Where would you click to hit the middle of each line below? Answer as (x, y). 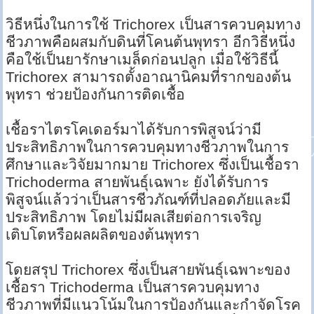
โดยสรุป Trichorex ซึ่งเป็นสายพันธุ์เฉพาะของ (148, 270)
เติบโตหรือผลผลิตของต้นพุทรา (103, 235)
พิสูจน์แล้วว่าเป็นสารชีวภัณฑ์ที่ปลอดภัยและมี (149, 200)
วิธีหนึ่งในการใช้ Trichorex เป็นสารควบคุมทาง (153, 25)
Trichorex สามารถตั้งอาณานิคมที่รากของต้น (149, 77)
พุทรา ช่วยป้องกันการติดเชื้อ (96, 95)
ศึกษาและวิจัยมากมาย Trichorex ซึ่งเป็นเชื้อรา (153, 165)
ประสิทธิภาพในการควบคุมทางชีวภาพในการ (148, 147)
